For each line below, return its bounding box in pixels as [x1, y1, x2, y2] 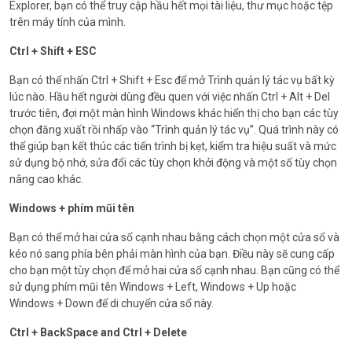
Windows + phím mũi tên [9, 201, 134, 214]
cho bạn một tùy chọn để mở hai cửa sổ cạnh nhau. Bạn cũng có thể [9, 263, 339, 277]
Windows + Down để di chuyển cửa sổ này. [9, 296, 214, 310]
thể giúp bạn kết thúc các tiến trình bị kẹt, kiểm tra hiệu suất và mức [9, 139, 336, 152]
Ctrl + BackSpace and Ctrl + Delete [9, 325, 187, 339]
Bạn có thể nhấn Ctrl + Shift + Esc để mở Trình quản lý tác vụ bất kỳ [9, 73, 335, 86]
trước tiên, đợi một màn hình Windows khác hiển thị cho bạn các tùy [9, 106, 339, 119]
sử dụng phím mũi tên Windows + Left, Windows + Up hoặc [9, 280, 296, 293]
